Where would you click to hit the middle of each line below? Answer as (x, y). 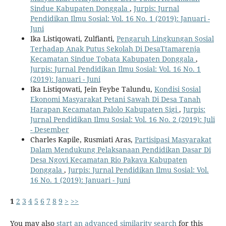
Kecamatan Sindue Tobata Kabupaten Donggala (113, 59)
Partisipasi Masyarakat (173, 139)
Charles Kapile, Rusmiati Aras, (82, 139)
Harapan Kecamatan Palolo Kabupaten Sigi (104, 109)
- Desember (49, 129)
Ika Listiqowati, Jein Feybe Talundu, (92, 89)
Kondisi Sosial (177, 89)
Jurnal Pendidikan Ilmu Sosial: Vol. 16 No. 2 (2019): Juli (122, 119)
